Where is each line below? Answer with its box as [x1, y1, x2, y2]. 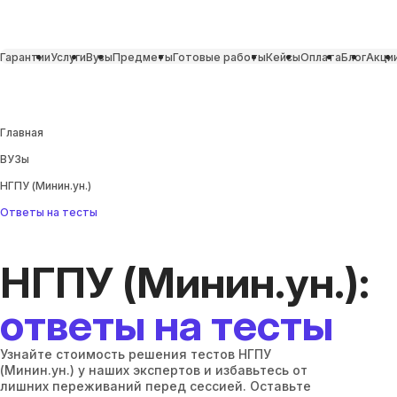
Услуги [51, 51, 86, 64]
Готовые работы [173, 51, 266, 64]
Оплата [300, 51, 341, 64]
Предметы [113, 51, 173, 64]
